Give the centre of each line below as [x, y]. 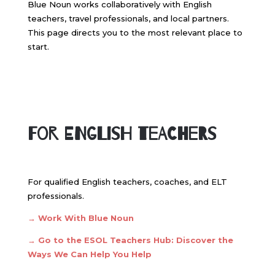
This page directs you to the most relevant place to [135, 32]
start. [38, 46]
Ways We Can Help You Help [89, 254]
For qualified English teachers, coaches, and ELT [127, 181]
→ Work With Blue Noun [80, 218]
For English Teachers [122, 134]
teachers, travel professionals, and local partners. [128, 18]
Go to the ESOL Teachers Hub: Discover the [135, 240]
